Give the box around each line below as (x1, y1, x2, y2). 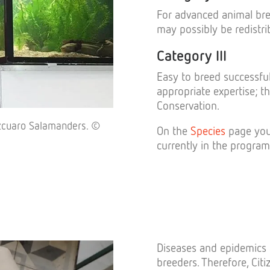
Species (190, 124, 225, 137)
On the (157, 124, 190, 137)
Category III (157, 46, 227, 64)
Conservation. (157, 98, 219, 112)
